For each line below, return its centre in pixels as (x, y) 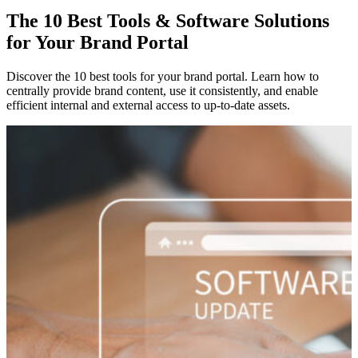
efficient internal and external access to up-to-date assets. (148, 105)
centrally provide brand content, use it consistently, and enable (162, 90)
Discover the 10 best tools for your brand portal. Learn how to (163, 76)
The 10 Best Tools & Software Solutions (168, 20)
